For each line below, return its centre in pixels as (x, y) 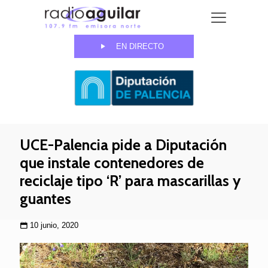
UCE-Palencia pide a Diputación (123, 145)
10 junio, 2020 (54, 226)
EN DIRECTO (140, 47)
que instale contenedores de (112, 163)
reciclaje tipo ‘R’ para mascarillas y (130, 181)
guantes (45, 199)
